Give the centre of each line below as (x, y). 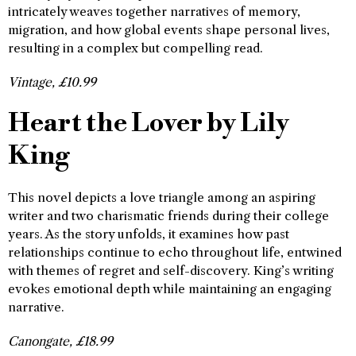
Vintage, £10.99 (52, 83)
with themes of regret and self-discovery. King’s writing (171, 271)
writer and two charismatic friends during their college (168, 216)
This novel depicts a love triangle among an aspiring (162, 198)
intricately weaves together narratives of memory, (154, 12)
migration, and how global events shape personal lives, (169, 30)
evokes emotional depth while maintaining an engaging (170, 289)
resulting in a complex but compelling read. (135, 48)
